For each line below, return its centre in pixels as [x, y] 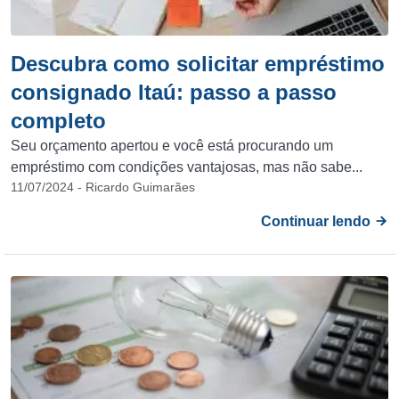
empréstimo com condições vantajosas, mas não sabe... [187, 167]
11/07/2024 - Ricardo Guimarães [103, 187]
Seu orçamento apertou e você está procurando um [172, 146]
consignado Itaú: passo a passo [174, 92]
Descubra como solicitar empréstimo [198, 64]
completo [58, 121]
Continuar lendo [318, 221]
